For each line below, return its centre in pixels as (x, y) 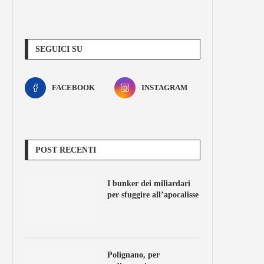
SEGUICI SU (59, 49)
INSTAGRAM (164, 88)
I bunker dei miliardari (149, 184)
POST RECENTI (66, 150)
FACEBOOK (73, 88)
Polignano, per (133, 255)
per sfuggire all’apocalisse (153, 195)
